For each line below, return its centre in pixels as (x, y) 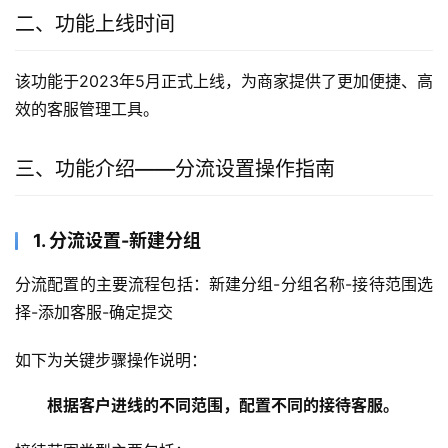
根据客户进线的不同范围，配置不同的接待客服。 (223, 405)
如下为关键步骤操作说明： (111, 360)
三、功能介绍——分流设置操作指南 (175, 169)
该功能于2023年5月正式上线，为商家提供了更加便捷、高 (224, 81)
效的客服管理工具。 (87, 109)
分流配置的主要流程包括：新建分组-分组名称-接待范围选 (224, 284)
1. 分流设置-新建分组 (117, 240)
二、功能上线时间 (95, 24)
